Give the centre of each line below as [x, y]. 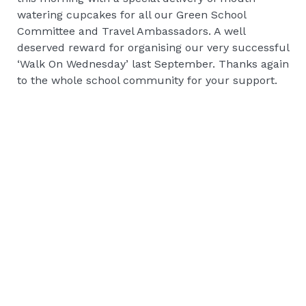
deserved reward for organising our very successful [153, 47]
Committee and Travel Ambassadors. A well [131, 31]
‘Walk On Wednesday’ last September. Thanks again [153, 64]
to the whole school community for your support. [147, 80]
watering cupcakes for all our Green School [131, 14]
